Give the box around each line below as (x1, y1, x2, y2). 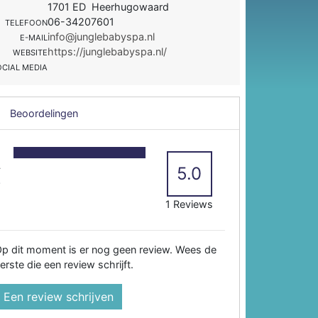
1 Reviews (165, 197, 214, 210)
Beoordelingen (7, 106, 79, 119)
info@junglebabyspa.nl (48, 30, 155, 43)
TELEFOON (5, 17, 48, 28)
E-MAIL (20, 32, 48, 43)
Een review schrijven (4, 289, 114, 304)
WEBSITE (13, 47, 48, 57)
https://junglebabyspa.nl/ (48, 45, 168, 57)
